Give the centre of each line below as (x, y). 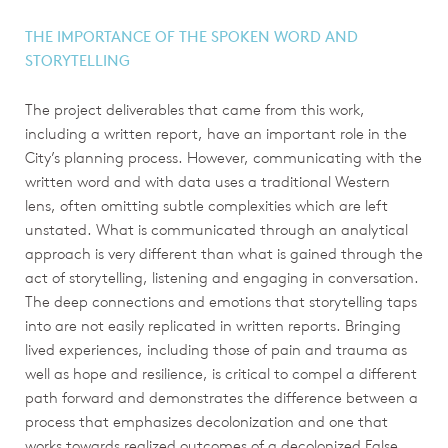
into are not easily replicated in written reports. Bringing (213, 325)
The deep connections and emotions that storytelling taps (221, 301)
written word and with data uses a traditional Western (207, 181)
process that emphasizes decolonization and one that (206, 421)
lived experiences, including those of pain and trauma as (216, 349)
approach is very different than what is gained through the (224, 253)
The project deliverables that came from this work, (195, 109)
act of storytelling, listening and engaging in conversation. (222, 277)
